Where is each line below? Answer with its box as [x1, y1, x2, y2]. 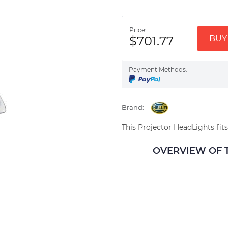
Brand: [122, 103, 144, 111]
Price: [129, 25, 147, 34]
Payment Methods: [129, 65, 187, 73]
